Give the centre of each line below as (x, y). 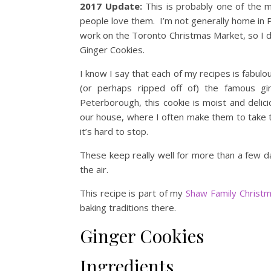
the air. (95, 169)
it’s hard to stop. (114, 131)
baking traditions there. (128, 207)
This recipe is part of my (133, 193)
